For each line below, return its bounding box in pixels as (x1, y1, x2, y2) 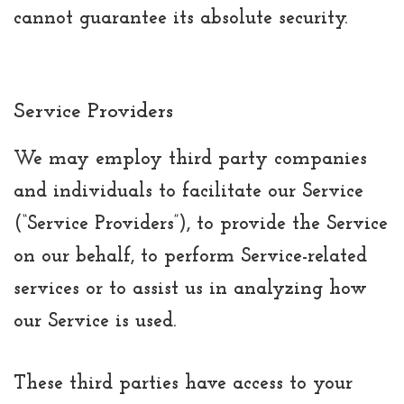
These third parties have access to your (14, 373, 353, 395)
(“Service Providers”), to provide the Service (14, 214, 388, 235)
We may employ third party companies (14, 149, 367, 170)
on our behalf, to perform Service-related (14, 246, 367, 268)
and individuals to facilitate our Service (14, 181, 363, 203)
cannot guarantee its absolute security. (14, 8, 347, 30)
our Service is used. (14, 311, 176, 333)
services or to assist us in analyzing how (14, 279, 367, 300)
